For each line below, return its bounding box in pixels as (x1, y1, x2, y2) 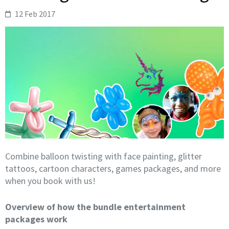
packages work (5, 213, 67, 225)
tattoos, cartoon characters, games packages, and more (5, 163, 221, 175)
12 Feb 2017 (15, 9, 56, 19)
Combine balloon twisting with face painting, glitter (5, 150, 202, 163)
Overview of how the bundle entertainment (5, 201, 186, 213)
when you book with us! (5, 175, 96, 187)
